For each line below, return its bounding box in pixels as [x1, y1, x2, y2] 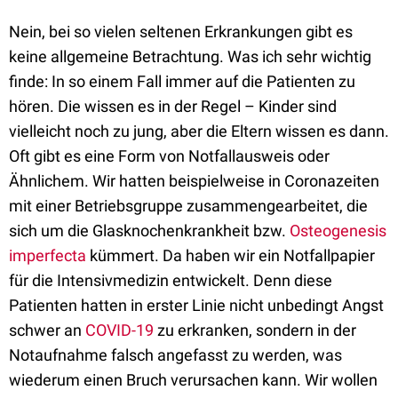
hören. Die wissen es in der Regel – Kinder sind [9, 97, 337, 115]
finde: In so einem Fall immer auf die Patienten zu [9, 72, 355, 91]
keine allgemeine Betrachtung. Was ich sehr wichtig [9, 47, 371, 66]
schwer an [9, 321, 85, 339]
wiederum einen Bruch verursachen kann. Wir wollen [9, 370, 378, 389]
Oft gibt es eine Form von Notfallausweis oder [9, 147, 330, 165]
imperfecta [9, 246, 86, 265]
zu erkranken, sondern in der [154, 321, 356, 339]
